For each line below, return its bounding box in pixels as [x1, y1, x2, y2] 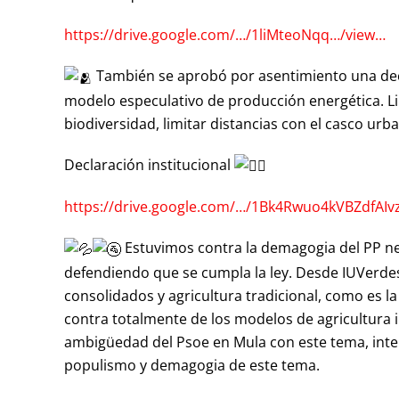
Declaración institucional [64, 154, 234, 175]
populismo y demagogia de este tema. [64, 355, 320, 376]
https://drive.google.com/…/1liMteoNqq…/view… [64, 24, 386, 45]
